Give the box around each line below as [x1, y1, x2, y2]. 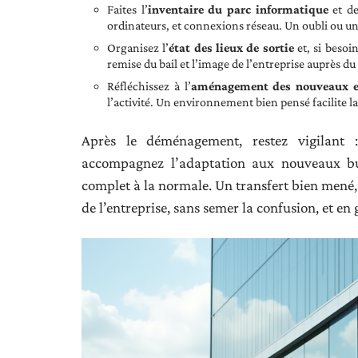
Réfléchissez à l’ [107, 79, 191, 93]
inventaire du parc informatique [147, 2, 328, 16]
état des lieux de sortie [169, 41, 294, 54]
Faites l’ [107, 2, 148, 16]
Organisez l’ [107, 41, 169, 54]
